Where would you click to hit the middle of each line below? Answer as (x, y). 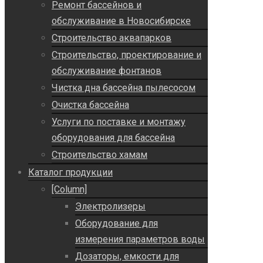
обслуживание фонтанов (107, 71)
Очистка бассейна (90, 105)
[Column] (69, 190)
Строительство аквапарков (112, 38)
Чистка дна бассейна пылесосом (124, 88)
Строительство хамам (100, 155)
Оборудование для (117, 224)
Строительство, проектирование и (127, 55)
